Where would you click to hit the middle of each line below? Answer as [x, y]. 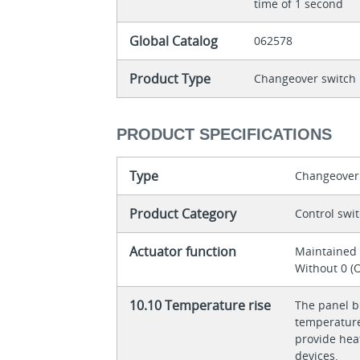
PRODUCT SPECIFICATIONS [225, 134]
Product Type [170, 79]
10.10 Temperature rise [200, 305]
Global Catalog [174, 41]
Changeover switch [305, 79]
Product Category [183, 213]
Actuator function [183, 251]
